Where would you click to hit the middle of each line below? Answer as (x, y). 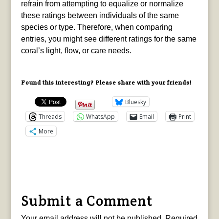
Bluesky (135, 102)
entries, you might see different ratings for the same (109, 39)
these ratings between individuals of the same (100, 16)
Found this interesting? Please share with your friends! (106, 83)
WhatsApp (100, 116)
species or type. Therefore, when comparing (97, 27)
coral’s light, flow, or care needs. (76, 51)
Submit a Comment (87, 201)
